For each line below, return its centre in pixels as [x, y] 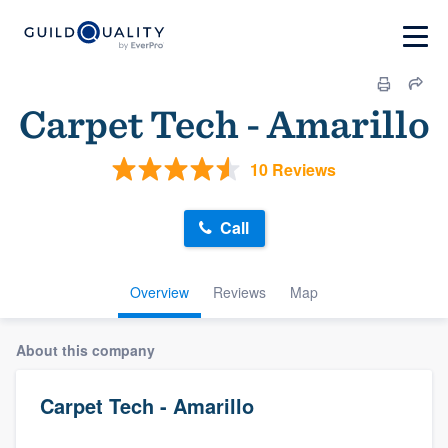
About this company [85, 349]
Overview [159, 291]
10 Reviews [293, 169]
